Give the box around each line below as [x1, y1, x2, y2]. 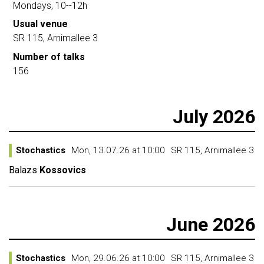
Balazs [9, 164, 37, 176]
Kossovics [39, 164, 86, 176]
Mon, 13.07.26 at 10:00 [71, 145, 165, 156]
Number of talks [13, 51, 85, 62]
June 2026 [166, 213, 255, 236]
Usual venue [13, 18, 68, 30]
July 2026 [173, 105, 255, 128]
